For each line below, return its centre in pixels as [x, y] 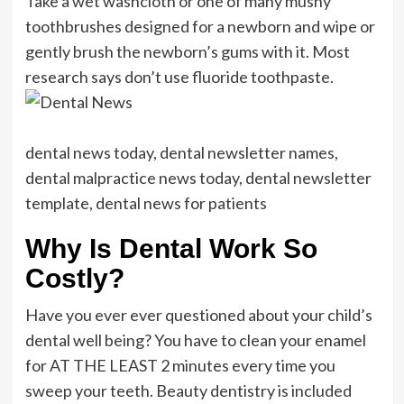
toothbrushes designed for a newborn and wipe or [200, 26]
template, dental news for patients [146, 202]
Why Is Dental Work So [171, 248]
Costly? [74, 278]
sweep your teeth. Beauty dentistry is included [188, 390]
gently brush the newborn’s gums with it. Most [187, 51]
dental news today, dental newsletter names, [181, 152]
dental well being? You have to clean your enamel [195, 340]
